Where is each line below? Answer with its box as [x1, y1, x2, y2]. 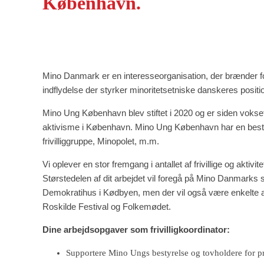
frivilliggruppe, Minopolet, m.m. [42, 136, 159, 146]
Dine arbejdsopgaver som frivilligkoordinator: [42, 224, 230, 235]
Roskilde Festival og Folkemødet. [42, 201, 171, 212]
